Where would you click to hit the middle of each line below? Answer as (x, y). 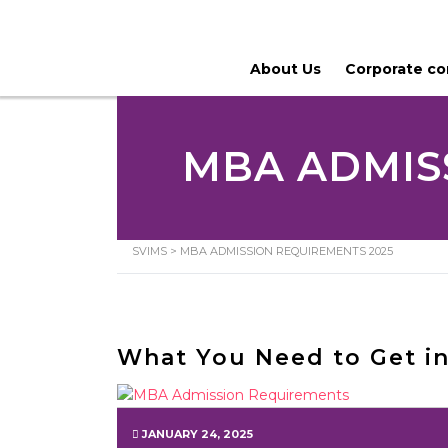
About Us (285, 69)
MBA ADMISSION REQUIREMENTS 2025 (286, 251)
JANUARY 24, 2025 (196, 434)
